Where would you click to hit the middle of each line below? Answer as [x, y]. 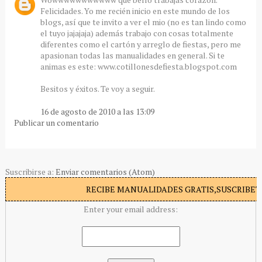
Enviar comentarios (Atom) [105, 172]
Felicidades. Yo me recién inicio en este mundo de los [135, 11]
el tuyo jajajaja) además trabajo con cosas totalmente [137, 33]
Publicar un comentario [56, 123]
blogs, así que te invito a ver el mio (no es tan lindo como [143, 22]
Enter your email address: [131, 209]
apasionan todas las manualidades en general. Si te [132, 56]
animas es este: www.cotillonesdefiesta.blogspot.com [138, 67]
